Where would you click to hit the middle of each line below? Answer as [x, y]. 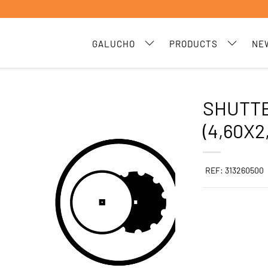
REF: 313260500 [235, 170]
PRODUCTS [194, 44]
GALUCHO [114, 44]
